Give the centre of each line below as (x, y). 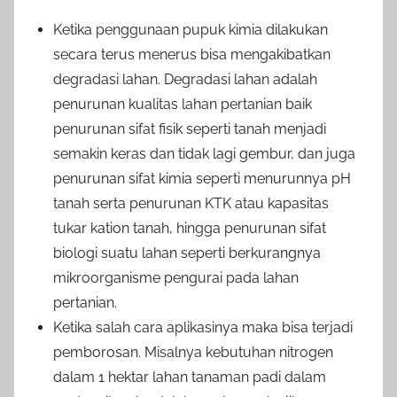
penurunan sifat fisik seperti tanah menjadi (190, 128)
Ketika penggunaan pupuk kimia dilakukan (191, 29)
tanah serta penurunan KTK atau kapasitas (191, 203)
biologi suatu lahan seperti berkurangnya (187, 253)
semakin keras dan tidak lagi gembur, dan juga (204, 153)
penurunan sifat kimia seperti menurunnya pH (202, 178)
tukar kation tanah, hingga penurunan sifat (190, 228)
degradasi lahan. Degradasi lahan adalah (185, 79)
